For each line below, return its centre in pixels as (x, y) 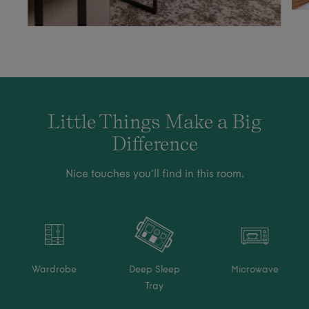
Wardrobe (54, 270)
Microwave (255, 270)
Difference (154, 143)
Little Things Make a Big (154, 121)
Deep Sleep (154, 270)
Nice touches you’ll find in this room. (154, 175)
